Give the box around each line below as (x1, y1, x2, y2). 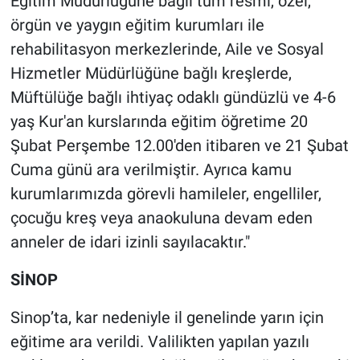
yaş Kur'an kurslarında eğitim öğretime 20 (10, 112, 308, 132)
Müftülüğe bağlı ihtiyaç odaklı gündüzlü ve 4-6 (10, 88, 336, 108)
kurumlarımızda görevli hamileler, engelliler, (10, 184, 321, 204)
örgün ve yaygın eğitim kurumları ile (10, 15, 264, 35)
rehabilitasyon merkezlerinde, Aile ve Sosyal (10, 39, 324, 59)
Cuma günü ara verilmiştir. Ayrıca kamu (10, 160, 292, 180)
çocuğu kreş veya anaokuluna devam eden (10, 208, 313, 228)
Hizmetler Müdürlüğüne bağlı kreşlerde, (10, 63, 292, 84)
